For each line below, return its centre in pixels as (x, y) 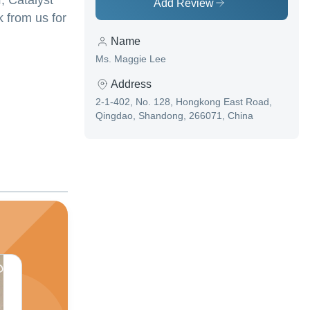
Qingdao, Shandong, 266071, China (174, 116)
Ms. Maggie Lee (131, 59)
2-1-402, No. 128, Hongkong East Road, (184, 102)
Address (131, 84)
